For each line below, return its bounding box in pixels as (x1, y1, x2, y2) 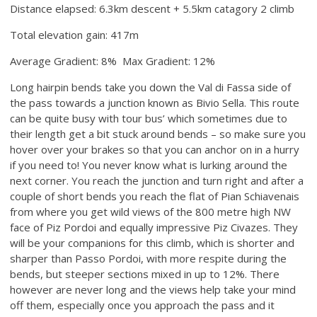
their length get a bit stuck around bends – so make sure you (10, 126, 306, 141)
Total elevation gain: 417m (10, 27, 139, 42)
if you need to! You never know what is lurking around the (10, 157, 288, 172)
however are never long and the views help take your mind (10, 282, 296, 296)
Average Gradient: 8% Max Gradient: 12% (10, 53, 216, 68)
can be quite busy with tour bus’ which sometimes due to (10, 110, 288, 125)
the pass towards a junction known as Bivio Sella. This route (10, 95, 300, 110)
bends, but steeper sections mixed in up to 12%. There (10, 266, 280, 281)
